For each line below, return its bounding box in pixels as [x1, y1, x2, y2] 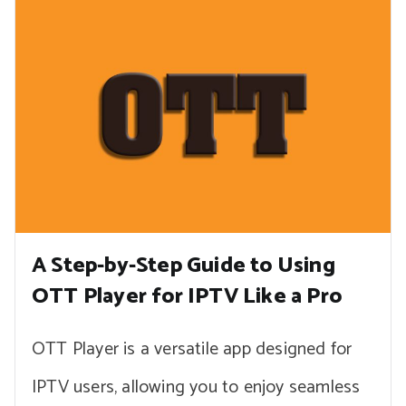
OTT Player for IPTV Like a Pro [32, 278, 343, 314]
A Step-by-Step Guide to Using [32, 247, 335, 284]
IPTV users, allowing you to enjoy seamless [32, 372, 361, 402]
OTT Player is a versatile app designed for [32, 333, 353, 364]
